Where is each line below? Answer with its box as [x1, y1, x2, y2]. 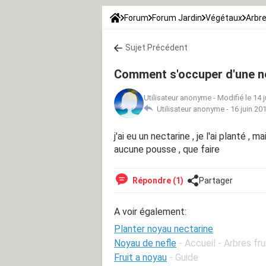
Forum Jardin [152, 12, 202, 23]
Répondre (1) [131, 175, 183, 185]
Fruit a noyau [114, 251, 167, 263]
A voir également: [114, 205, 186, 217]
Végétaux [205, 12, 242, 23]
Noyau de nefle [114, 237, 176, 249]
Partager [199, 175, 233, 185]
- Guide [169, 251, 198, 263]
